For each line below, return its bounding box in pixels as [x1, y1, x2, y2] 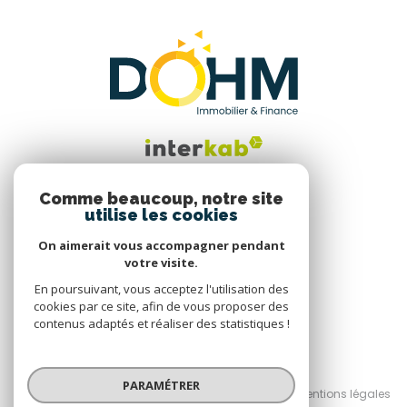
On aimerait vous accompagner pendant [37, 237, 285, 253]
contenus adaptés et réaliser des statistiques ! [33, 315, 290, 332]
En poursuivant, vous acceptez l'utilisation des [34, 281, 289, 297]
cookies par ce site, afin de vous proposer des [34, 298, 289, 314]
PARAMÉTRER [123, 376, 200, 393]
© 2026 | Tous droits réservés [124, 362, 283, 378]
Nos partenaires [173, 386, 261, 402]
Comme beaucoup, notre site [39, 189, 283, 208]
